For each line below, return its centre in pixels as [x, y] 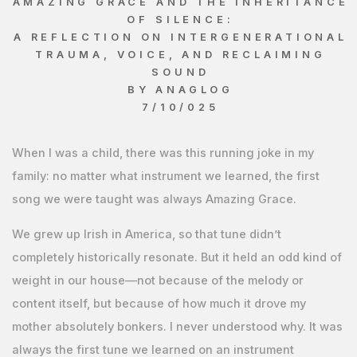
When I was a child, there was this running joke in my [163, 153]
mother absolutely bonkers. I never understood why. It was [177, 326]
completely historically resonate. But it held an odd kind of [177, 257]
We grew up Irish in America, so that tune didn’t [146, 234]
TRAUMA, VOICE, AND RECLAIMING [180, 54]
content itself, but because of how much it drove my [159, 303]
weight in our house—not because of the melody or [157, 280]
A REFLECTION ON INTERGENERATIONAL [180, 37]
